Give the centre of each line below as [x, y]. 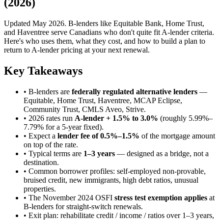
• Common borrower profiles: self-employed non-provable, [115, 171]
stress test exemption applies [161, 197]
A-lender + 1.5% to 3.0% [116, 118]
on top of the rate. [51, 144]
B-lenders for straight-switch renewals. [83, 206]
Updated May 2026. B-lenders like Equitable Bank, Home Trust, [104, 23]
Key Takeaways [43, 70]
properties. [40, 189]
